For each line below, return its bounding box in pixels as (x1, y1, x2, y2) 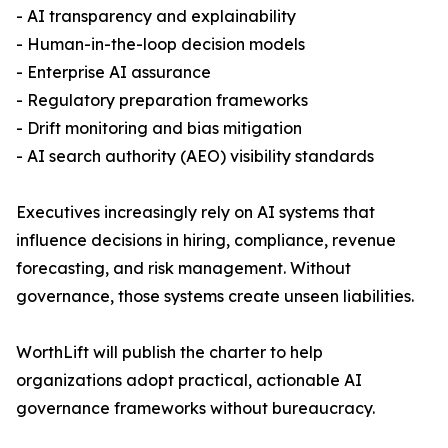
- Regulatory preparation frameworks (16, 90, 308, 111)
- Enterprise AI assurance (16, 62, 211, 83)
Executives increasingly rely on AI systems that (16, 202, 375, 223)
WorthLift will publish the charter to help (16, 342, 323, 363)
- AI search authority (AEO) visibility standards (16, 146, 374, 167)
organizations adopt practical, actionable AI (16, 370, 362, 391)
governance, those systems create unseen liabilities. (16, 286, 414, 307)
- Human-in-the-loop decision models (16, 34, 305, 55)
